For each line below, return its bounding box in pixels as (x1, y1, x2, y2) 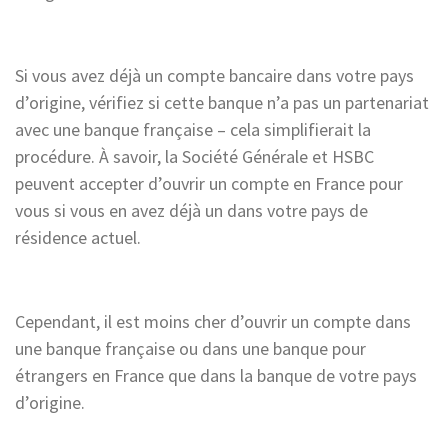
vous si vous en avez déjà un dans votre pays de (15, 198, 368, 222)
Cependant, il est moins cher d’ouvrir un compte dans (15, 309, 411, 333)
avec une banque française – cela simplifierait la (15, 117, 371, 141)
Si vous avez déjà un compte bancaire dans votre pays (15, 63, 414, 87)
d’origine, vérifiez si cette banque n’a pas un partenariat (15, 90, 429, 114)
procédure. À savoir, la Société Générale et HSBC (15, 144, 374, 168)
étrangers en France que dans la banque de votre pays (15, 363, 417, 387)
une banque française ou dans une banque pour (15, 336, 366, 360)
